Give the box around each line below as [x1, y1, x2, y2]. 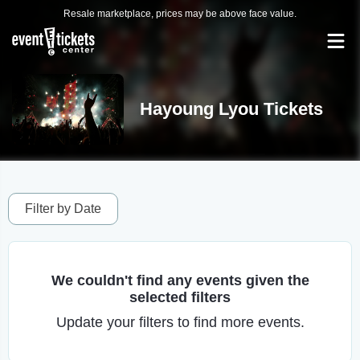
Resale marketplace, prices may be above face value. [63, 8, 297, 19]
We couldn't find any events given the [51, 272, 309, 288]
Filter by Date [25, 202, 101, 215]
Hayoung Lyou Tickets [139, 99, 323, 119]
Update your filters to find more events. [55, 314, 305, 330]
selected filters [129, 289, 231, 305]
